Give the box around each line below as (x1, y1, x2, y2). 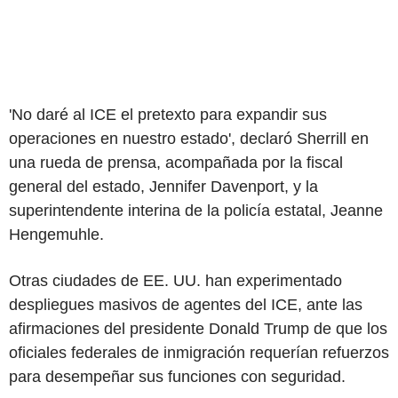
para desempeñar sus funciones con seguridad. (9, 367, 346, 386)
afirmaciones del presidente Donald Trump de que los (9, 319, 387, 338)
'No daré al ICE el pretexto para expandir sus (9, 105, 327, 123)
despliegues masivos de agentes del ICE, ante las (9, 295, 362, 314)
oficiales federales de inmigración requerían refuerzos (9, 343, 389, 362)
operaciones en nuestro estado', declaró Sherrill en (9, 129, 369, 147)
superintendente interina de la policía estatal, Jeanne (9, 201, 383, 219)
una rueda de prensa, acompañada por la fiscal (9, 153, 343, 171)
